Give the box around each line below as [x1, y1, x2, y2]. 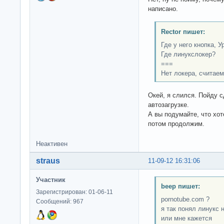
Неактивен [36, 139, 67, 147]
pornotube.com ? [160, 195, 209, 203]
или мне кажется [160, 214, 212, 222]
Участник [36, 175, 65, 183]
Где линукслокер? [160, 50, 215, 58]
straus [36, 156, 60, 165]
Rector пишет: [160, 28, 205, 36]
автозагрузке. [148, 100, 189, 108]
